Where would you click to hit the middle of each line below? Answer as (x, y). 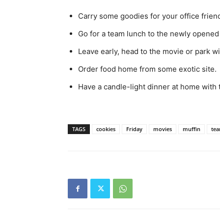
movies (163, 129)
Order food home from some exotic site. (147, 69)
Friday (134, 129)
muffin (192, 129)
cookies (106, 129)
